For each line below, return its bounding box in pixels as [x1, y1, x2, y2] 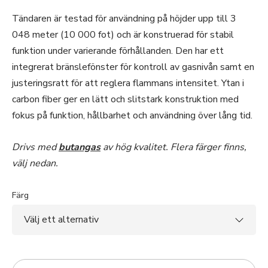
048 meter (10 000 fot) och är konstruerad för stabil [12, 28, 234, 41]
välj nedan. [12, 157, 58, 170]
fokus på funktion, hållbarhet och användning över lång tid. [12, 109, 252, 122]
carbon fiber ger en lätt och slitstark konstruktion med [12, 93, 239, 106]
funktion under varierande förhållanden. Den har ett [12, 44, 224, 57]
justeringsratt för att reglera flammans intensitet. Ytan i [12, 77, 244, 90]
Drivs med [12, 141, 59, 154]
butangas [59, 141, 100, 154]
